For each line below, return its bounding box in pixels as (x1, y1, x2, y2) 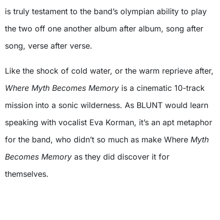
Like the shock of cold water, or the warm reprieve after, (5, 66, 214, 76)
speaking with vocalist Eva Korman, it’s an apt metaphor (5, 117, 212, 128)
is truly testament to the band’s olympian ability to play (5, 6, 207, 17)
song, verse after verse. (5, 41, 92, 51)
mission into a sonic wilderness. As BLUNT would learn (5, 100, 208, 110)
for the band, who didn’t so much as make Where (5, 135, 191, 145)
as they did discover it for (72, 152, 169, 162)
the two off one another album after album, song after (5, 24, 203, 34)
